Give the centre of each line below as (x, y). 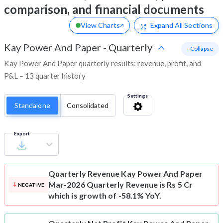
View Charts (100, 25)
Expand (162, 25)
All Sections (193, 25)
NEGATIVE (31, 185)
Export (22, 134)
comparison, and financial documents (104, 9)
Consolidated (88, 106)
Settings (137, 96)
